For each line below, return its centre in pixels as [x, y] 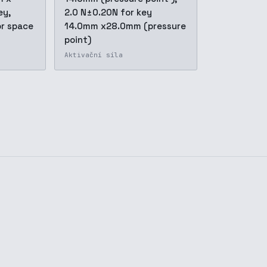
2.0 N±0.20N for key [108, 12]
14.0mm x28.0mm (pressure [125, 26]
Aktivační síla [93, 55]
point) [77, 40]
